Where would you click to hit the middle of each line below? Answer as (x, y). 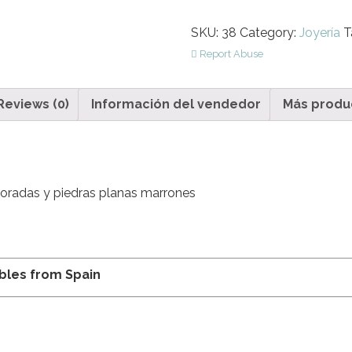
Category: (270, 33)
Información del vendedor (176, 104)
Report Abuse (231, 54)
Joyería (320, 33)
